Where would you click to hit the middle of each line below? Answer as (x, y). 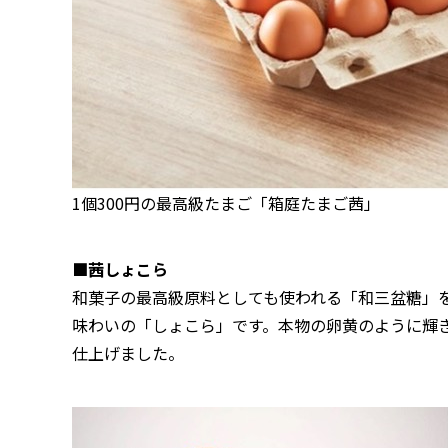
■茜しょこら (120, 269)
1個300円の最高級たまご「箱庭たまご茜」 (226, 203)
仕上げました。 (128, 353)
